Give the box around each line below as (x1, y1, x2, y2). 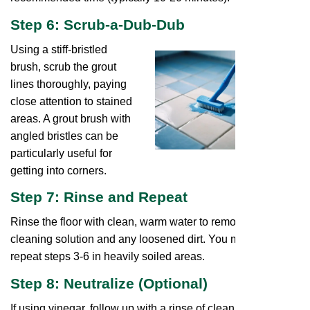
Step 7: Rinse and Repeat (10, 189, 188, 206)
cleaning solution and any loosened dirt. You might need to (10, 233, 297, 246)
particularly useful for (10, 147, 112, 159)
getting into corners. (10, 164, 109, 176)
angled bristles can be (10, 129, 118, 142)
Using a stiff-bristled (10, 43, 107, 55)
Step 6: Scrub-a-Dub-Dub (10, 16, 185, 33)
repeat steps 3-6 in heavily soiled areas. (10, 250, 208, 263)
